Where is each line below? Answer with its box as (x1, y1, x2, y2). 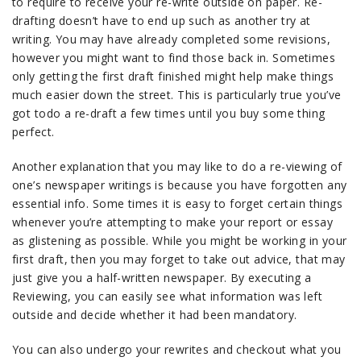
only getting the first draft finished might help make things (12, 68, 334, 84)
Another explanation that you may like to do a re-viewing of (12, 159, 342, 174)
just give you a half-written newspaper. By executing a (12, 270, 312, 285)
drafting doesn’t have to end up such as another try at (12, 13, 311, 28)
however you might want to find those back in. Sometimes (12, 50, 336, 65)
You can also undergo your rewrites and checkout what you (12, 342, 342, 357)
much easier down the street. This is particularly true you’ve (12, 87, 342, 102)
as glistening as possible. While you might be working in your (12, 233, 347, 248)
